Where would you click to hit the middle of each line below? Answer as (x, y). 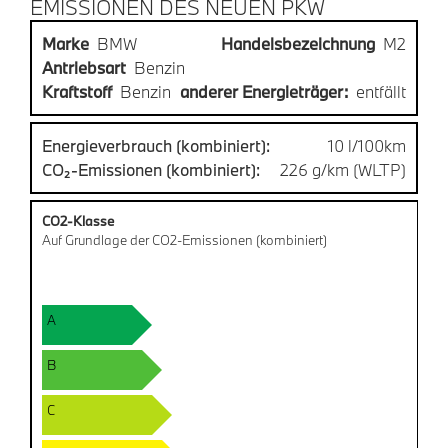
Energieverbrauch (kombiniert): (156, 145)
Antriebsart (84, 67)
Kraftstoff (77, 91)
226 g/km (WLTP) (343, 169)
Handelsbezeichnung (298, 43)
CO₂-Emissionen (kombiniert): (151, 169)
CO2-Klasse (78, 220)
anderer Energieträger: (264, 91)
